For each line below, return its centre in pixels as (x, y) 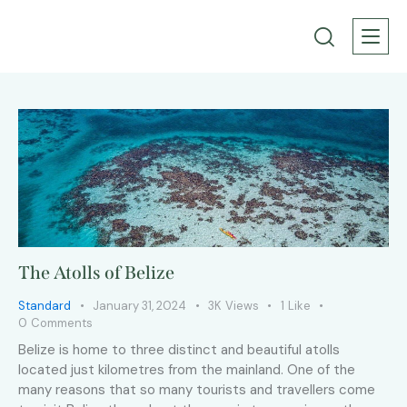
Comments (61, 323)
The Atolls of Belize (96, 273)
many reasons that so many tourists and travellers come (197, 390)
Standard (45, 306)
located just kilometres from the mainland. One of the (187, 370)
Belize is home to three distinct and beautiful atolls (179, 350)
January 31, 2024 (139, 306)
